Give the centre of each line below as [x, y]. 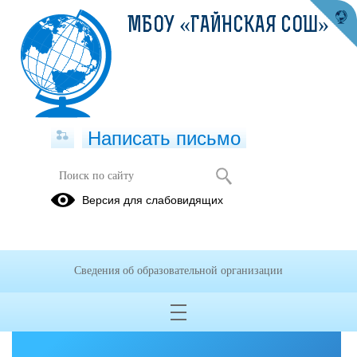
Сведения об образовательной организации [178, 271]
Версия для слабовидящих [153, 200]
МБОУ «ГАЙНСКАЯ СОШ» [228, 26]
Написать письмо [164, 138]
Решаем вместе [231, 246]
